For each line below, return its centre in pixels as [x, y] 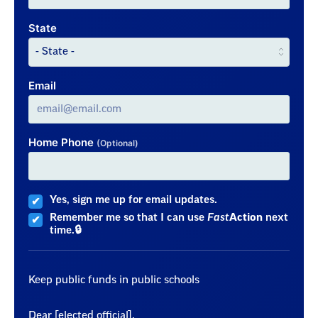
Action [246, 218]
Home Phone [62, 143]
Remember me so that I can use [128, 218]
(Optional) [117, 143]
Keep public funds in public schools [114, 280]
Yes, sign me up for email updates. [133, 200]
